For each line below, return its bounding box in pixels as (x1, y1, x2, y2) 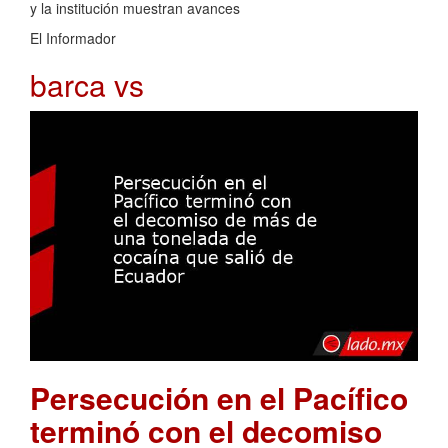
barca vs (30, 63, 144, 107)
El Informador (30, 28, 116, 49)
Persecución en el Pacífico (30, 375, 408, 419)
